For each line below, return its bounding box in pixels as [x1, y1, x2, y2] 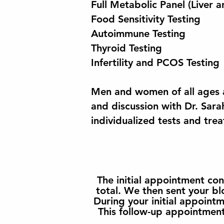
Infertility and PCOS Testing [91, 56, 219, 68]
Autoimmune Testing [91, 27, 185, 39]
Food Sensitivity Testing [91, 13, 200, 25]
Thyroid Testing [91, 42, 162, 54]
